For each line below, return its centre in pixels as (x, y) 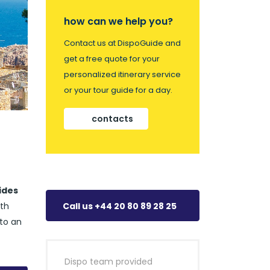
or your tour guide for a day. (118, 90)
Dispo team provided (108, 262)
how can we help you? (118, 21)
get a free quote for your (112, 59)
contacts (112, 119)
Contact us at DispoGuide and (122, 43)
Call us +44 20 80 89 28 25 (120, 206)
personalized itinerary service (122, 74)
